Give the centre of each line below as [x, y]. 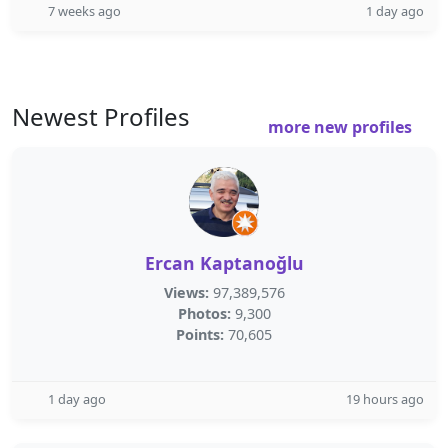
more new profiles [342, 127]
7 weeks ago [84, 11]
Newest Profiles [101, 116]
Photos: [204, 313]
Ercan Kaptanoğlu [224, 263]
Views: [186, 292]
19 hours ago [385, 399]
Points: [200, 334]
